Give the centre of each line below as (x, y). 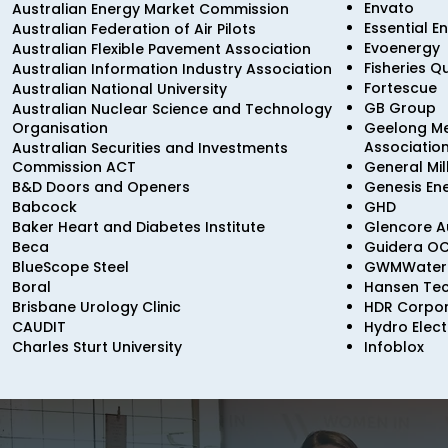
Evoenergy (401, 48)
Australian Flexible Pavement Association (161, 49)
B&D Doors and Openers (101, 187)
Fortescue (400, 88)
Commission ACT (74, 167)
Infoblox (393, 347)
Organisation (60, 128)
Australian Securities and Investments (150, 148)
